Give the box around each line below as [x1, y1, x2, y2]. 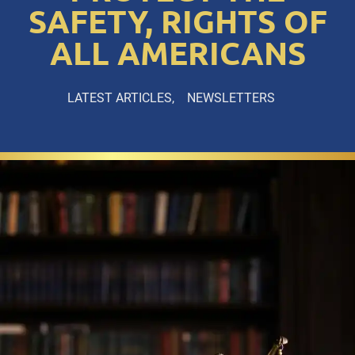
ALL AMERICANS [49, 36, 306, 72]
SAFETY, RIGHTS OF [28, 4, 327, 40]
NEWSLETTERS [187, 90, 275, 106]
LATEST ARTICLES [67, 90, 172, 106]
